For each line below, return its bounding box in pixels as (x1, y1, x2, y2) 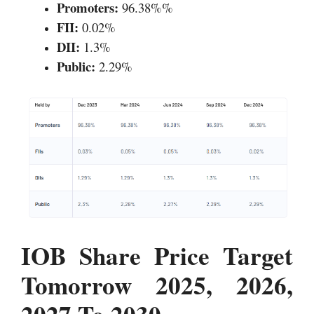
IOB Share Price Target (21, 237, 293, 273)
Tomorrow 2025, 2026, (21, 266, 293, 303)
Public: (57, 56, 95, 76)
